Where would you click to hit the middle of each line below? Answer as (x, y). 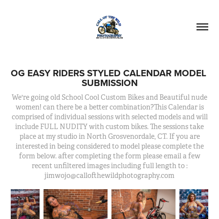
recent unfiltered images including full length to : (109, 166)
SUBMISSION (109, 83)
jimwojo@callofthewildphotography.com (109, 175)
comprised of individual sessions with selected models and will (109, 117)
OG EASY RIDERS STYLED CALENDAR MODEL (109, 73)
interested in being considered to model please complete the (109, 146)
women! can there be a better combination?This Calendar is (109, 107)
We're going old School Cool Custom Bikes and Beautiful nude (109, 97)
